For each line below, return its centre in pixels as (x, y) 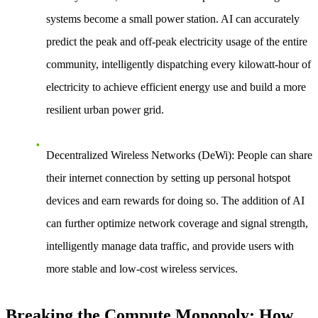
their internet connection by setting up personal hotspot (168, 178)
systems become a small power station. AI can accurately (173, 19)
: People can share (272, 155)
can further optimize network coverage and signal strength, (177, 224)
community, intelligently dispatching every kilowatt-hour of (179, 65)
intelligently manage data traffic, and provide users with (170, 246)
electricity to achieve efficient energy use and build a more (176, 87)
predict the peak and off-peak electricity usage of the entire (177, 42)
